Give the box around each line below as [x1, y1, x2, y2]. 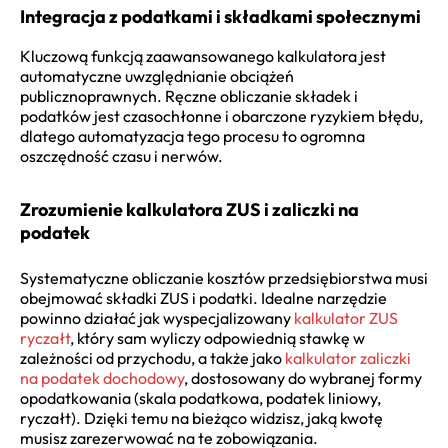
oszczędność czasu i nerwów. [20, 146, 223, 167]
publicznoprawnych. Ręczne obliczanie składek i [20, 86, 358, 107]
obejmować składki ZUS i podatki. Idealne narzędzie [20, 288, 387, 309]
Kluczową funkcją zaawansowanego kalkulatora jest [20, 46, 386, 67]
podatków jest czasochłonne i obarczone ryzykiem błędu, [20, 106, 423, 127]
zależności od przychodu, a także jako [20, 348, 285, 369]
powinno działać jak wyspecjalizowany [20, 308, 294, 329]
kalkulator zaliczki [285, 348, 411, 369]
